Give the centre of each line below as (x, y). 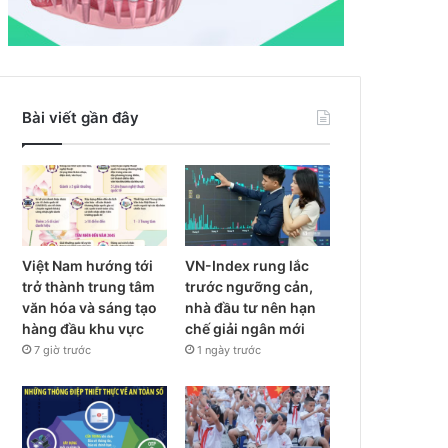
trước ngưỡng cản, (249, 287)
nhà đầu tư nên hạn (251, 308)
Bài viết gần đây (81, 117)
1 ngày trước (229, 350)
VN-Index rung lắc (247, 266)
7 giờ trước (63, 350)
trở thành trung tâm (89, 287)
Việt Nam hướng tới (88, 266)
